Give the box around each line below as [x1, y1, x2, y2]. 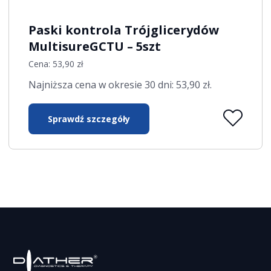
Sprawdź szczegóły [48, 113, 131, 125]
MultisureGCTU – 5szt [28, 38, 162, 54]
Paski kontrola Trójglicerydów [28, 21, 220, 38]
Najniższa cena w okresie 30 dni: [28, 77, 177, 91]
